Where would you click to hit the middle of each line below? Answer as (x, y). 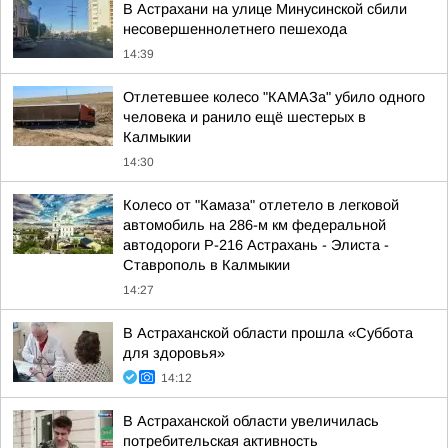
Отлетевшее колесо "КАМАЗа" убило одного (274, 97)
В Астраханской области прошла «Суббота (268, 333)
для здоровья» (174, 353)
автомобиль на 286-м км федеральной (254, 225)
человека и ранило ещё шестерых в (244, 117)
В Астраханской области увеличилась (251, 421)
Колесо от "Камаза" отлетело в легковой (261, 205)
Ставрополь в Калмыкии (206, 265)
